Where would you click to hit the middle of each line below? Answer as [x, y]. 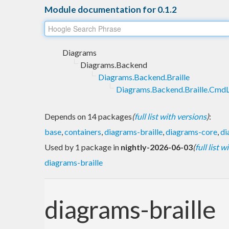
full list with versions [170, 116]
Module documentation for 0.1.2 [111, 9]
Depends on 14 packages [88, 116]
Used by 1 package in [83, 147]
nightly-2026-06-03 [157, 147]
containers [83, 131]
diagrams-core [191, 131]
